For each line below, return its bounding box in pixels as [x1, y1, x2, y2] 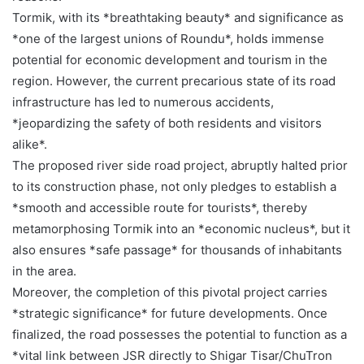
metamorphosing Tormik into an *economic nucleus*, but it [12, 220, 350, 236]
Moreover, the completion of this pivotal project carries [12, 284, 327, 300]
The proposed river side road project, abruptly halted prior [12, 157, 348, 173]
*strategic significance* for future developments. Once [12, 305, 327, 321]
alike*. [12, 136, 47, 152]
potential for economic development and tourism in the [12, 51, 327, 67]
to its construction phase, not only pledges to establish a [12, 178, 336, 194]
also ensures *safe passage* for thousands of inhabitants [12, 241, 342, 258]
